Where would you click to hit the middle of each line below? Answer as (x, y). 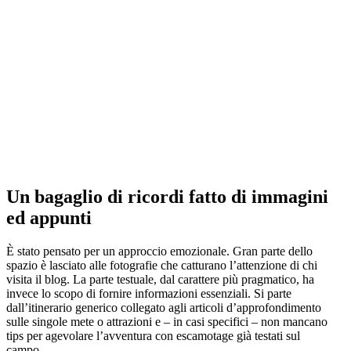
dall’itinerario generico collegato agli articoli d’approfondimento (164, 307)
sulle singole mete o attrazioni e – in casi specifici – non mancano (167, 321)
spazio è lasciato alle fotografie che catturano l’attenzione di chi (162, 265)
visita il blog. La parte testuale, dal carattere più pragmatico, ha (160, 279)
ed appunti (49, 217)
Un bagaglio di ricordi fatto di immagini (167, 196)
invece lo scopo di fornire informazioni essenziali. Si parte (149, 293)
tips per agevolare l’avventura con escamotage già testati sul (153, 335)
